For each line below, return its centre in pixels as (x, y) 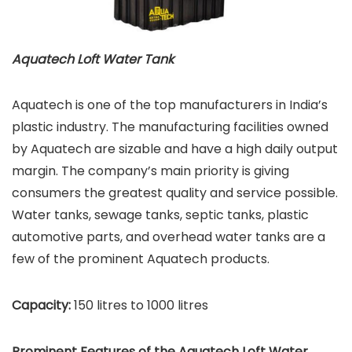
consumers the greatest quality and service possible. (175, 193)
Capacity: (41, 306)
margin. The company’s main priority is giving (150, 171)
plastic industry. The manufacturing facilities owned (170, 127)
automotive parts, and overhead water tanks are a (169, 237)
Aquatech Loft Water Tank (93, 60)
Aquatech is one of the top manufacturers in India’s (170, 105)
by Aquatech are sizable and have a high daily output (175, 149)
